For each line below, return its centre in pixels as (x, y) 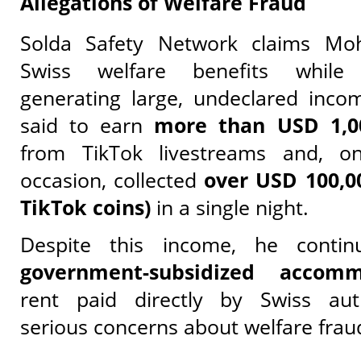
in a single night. (230, 207)
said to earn (87, 124)
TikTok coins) (85, 207)
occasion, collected (112, 179)
